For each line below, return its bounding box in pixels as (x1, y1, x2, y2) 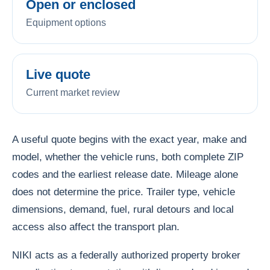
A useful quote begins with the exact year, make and (12, 133, 246, 145)
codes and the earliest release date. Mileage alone (12, 168, 238, 180)
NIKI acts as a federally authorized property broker (12, 249, 240, 261)
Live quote (26, 66, 90, 82)
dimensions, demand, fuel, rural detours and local (12, 203, 234, 215)
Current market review (26, 87, 120, 98)
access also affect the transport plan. (12, 221, 180, 233)
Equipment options (26, 17, 106, 28)
